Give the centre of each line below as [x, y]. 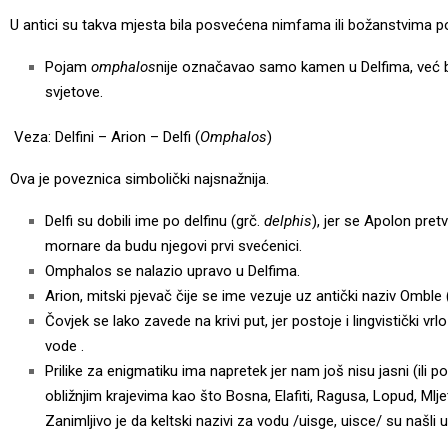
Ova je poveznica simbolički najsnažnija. [139, 178]
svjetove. [74, 91]
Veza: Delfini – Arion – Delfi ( [105, 136]
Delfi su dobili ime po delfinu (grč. [154, 220]
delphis [288, 220]
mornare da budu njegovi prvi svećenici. [173, 245]
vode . [64, 345]
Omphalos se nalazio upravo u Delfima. [172, 270]
